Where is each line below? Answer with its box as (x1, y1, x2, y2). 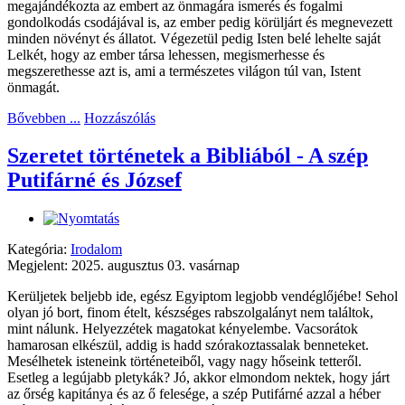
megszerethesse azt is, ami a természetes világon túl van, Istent (7, 62, 361, 79)
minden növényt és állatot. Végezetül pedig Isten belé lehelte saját (7, 30, 381, 46)
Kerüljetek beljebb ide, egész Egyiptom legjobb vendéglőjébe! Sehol (7, 288, 398, 305)
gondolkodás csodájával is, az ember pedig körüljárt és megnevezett (7, 14, 392, 30)
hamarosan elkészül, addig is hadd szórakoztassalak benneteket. (7, 337, 369, 353)
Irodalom (71, 241, 122, 258)
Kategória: (7, 241, 71, 258)
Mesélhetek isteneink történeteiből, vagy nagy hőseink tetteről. (7, 353, 362, 370)
